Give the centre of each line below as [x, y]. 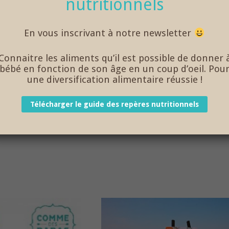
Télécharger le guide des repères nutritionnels [115, 105]
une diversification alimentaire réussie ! [114, 80]
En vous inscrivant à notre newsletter [109, 33]
